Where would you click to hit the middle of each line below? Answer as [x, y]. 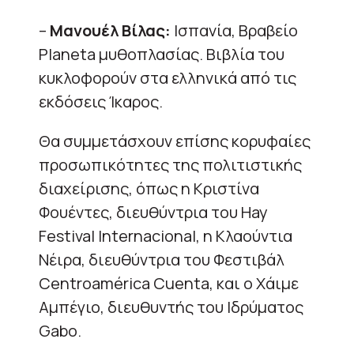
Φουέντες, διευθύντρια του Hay [153, 213]
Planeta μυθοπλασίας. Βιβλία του [162, 55]
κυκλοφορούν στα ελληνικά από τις [168, 78]
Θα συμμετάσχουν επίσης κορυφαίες [175, 141]
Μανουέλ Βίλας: [110, 31]
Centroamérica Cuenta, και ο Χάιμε [169, 284]
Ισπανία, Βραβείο [234, 31]
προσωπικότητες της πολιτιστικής [170, 165]
